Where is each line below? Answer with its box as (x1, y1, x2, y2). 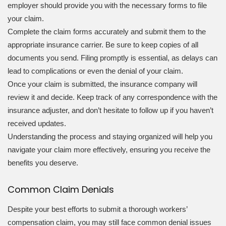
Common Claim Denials (8, 183, 114, 196)
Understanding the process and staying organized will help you (8, 132, 212, 141)
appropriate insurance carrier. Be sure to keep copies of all (8, 40, 198, 49)
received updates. (8, 119, 66, 128)
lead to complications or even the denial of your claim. (8, 67, 183, 76)
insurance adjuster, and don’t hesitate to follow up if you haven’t (8, 106, 213, 115)
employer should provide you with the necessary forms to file (8, 1, 207, 10)
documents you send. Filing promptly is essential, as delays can (8, 53, 217, 63)
